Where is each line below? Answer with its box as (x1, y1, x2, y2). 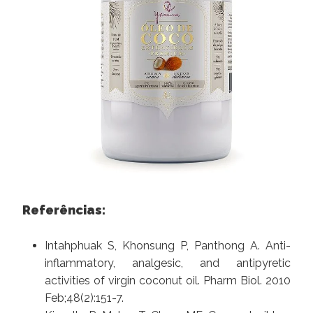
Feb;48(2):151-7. (45, 291, 124, 305)
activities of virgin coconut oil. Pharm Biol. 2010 (45, 273, 291, 287)
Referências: (22, 202, 105, 217)
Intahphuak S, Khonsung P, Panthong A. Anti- (45, 238, 291, 252)
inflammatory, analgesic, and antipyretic (45, 256, 291, 270)
